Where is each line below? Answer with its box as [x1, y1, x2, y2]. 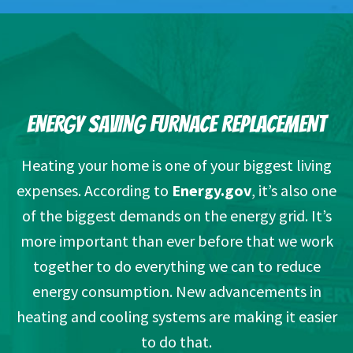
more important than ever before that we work [20, 231, 333, 251]
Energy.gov [172, 180, 251, 201]
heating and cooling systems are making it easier [16, 307, 337, 327]
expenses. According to [17, 180, 172, 201]
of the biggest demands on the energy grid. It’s [21, 206, 332, 226]
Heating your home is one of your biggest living [21, 155, 332, 176]
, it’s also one [251, 180, 336, 201]
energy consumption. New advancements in [32, 281, 321, 302]
